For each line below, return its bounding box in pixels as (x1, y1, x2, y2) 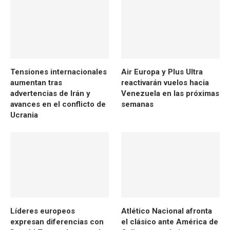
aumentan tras (10, 78, 62, 88)
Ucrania (10, 110, 38, 120)
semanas (121, 100, 154, 109)
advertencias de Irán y (10, 89, 90, 99)
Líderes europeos (10, 206, 75, 216)
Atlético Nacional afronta (121, 206, 213, 216)
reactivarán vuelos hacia (121, 78, 209, 88)
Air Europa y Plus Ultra (121, 67, 203, 77)
